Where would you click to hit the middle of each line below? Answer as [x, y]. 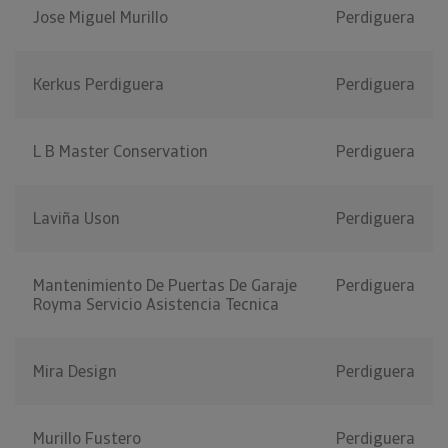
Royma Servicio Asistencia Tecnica [156, 305]
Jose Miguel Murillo [100, 18]
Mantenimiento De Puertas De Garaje [165, 286]
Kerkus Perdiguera [98, 85]
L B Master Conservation [120, 152]
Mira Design [75, 372]
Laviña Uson [76, 219]
